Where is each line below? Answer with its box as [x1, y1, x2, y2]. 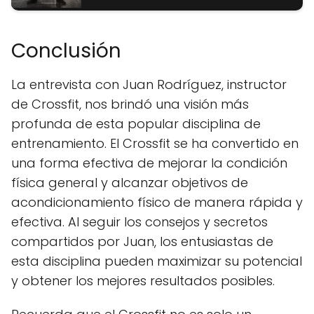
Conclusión [11, 37, 121, 65]
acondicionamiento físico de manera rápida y [11, 193, 303, 212]
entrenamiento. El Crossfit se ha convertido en [11, 135, 299, 153]
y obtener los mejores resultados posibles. [11, 272, 275, 290]
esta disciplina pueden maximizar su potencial [11, 252, 302, 271]
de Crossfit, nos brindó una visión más [11, 95, 249, 114]
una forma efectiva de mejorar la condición [11, 154, 287, 172]
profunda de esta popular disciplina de [11, 115, 261, 133]
